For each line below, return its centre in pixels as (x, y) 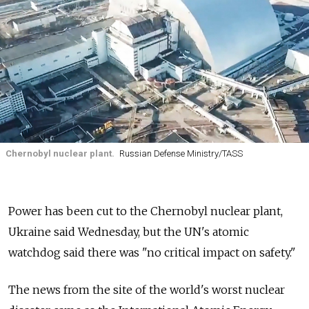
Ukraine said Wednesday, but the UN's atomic (129, 231)
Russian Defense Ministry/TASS (181, 153)
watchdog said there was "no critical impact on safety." (152, 252)
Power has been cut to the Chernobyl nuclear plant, (146, 211)
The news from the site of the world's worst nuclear (147, 289)
